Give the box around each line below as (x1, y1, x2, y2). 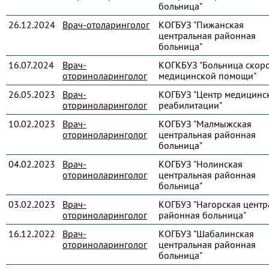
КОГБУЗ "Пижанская (159, 19, 244, 31)
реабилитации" (159, 99, 222, 111)
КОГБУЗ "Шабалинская (159, 228, 254, 240)
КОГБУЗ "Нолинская (159, 158, 243, 170)
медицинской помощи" (159, 70, 256, 82)
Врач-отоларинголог (62, 19, 150, 31)
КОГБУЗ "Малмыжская (159, 118, 252, 130)
